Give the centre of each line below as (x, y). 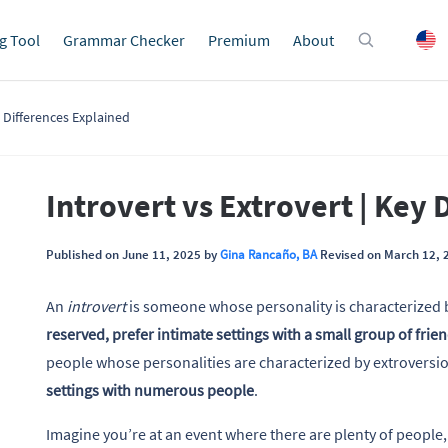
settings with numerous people (150, 389)
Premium (239, 40)
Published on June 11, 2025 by (133, 254)
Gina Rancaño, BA (268, 254)
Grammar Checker (124, 40)
